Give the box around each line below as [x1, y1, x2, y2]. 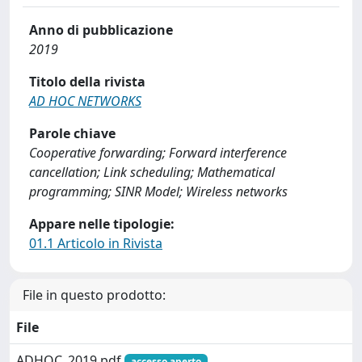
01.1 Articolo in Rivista [29, 234, 162, 252]
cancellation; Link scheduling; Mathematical [29, 163, 275, 181]
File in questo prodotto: [23, 286, 166, 304]
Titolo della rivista [29, 73, 145, 90]
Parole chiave [29, 124, 116, 142]
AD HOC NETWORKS [29, 92, 141, 110]
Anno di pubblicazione [29, 21, 173, 39]
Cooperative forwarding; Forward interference [29, 144, 287, 162]
